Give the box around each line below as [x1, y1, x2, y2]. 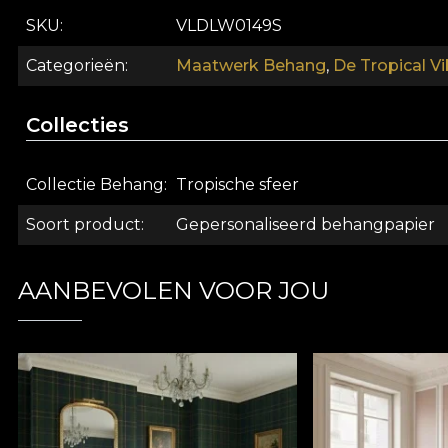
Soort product [26, 215, 141, 235]
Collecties [26, 113, 129, 138]
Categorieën [26, 56, 125, 76]
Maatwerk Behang [176, 56, 326, 76]
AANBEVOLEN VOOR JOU [18, 276, 329, 306]
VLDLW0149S [176, 16, 282, 36]
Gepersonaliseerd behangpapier [176, 215, 435, 235]
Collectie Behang [26, 175, 164, 195]
